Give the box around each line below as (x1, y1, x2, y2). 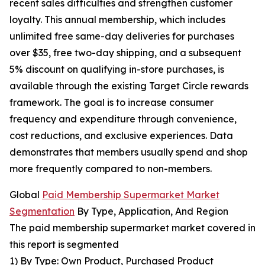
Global (9, 189, 42, 201)
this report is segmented (9, 238, 119, 251)
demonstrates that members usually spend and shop (9, 146, 248, 159)
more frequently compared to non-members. (9, 163, 212, 175)
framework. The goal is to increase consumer (9, 96, 214, 109)
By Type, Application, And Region (75, 205, 228, 218)
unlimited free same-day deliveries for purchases (9, 30, 234, 43)
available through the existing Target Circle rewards (9, 80, 248, 92)
